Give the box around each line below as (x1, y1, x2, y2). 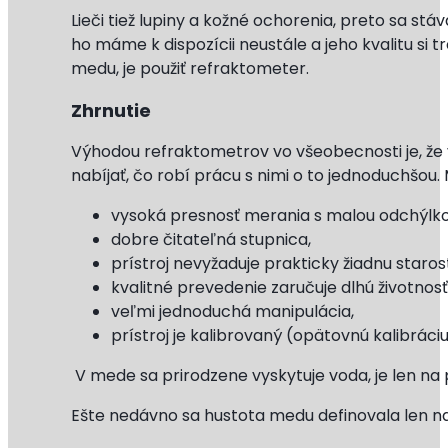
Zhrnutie (71, 98, 160, 124)
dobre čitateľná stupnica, (111, 228, 312, 252)
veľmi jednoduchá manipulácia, (111, 300, 355, 324)
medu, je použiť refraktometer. (71, 57, 310, 81)
